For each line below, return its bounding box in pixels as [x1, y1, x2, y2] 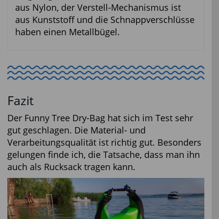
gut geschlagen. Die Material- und [7, 124, 146, 136]
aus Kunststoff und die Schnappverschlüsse [15, 14, 195, 26]
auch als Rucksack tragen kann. [7, 160, 135, 173]
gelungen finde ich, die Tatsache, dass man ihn [7, 148, 200, 160]
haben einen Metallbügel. [15, 26, 120, 38]
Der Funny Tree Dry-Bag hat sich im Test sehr [7, 111, 193, 124]
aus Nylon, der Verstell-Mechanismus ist [15, 1, 181, 14]
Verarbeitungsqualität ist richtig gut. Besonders [7, 136, 201, 148]
